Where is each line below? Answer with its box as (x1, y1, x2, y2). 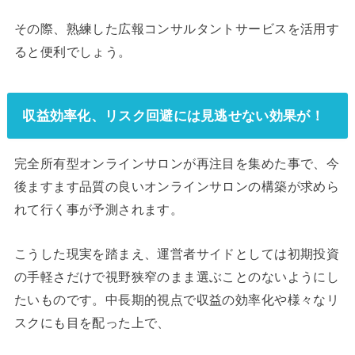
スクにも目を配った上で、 (13, 315, 170, 330)
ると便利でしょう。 (13, 44, 132, 59)
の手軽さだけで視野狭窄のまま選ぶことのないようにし (13, 269, 340, 284)
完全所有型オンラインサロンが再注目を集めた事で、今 (13, 156, 340, 171)
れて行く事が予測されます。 (13, 202, 184, 217)
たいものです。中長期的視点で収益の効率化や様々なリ (13, 292, 340, 307)
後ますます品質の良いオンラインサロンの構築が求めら (13, 179, 340, 194)
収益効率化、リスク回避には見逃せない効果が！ (22, 107, 324, 124)
